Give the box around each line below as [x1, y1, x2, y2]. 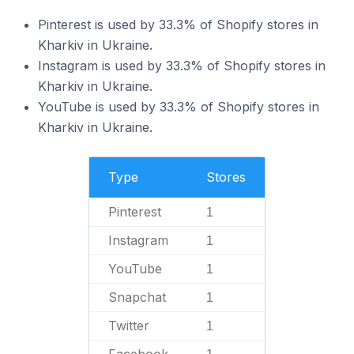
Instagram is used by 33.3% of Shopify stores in [38, 58, 326, 73]
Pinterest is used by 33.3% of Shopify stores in [38, 17, 318, 32]
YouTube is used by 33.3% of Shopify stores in [38, 99, 319, 115]
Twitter [108, 318, 149, 333]
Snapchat [108, 289, 166, 305]
